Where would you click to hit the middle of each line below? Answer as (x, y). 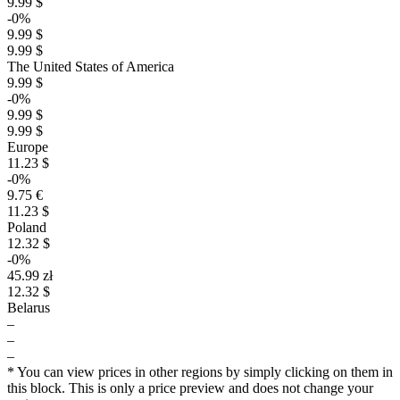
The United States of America (91, 67)
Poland (27, 227)
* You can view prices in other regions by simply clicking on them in (200, 372)
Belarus (29, 308)
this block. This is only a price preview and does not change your (190, 388)
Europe (28, 147)
